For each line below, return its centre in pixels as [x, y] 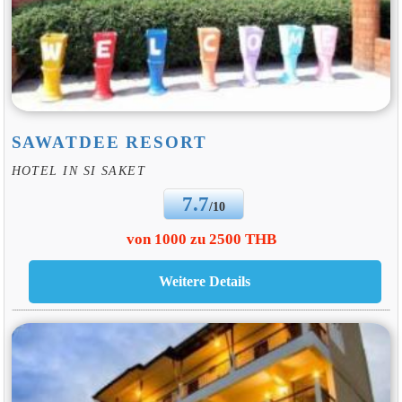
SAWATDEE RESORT [109, 143]
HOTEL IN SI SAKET [79, 170]
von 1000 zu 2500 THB [201, 239]
